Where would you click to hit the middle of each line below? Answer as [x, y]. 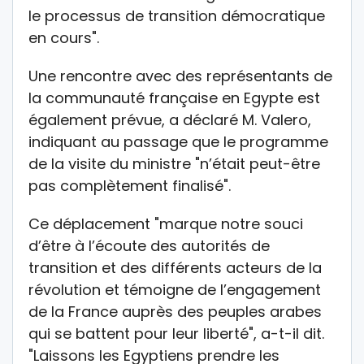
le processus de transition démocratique [177, 15]
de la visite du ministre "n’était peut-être [174, 163]
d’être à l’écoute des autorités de [149, 245]
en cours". [64, 37]
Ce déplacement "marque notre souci [166, 223]
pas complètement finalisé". [130, 185]
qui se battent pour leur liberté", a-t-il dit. [176, 333]
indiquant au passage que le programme [178, 141]
